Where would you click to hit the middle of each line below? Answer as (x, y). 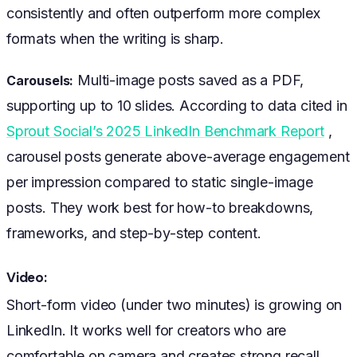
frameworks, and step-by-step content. (134, 233)
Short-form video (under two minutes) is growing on (175, 304)
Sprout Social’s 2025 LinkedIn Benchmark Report (165, 131)
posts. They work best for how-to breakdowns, (160, 207)
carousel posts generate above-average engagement (178, 156)
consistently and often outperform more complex (163, 13)
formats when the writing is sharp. (116, 38)
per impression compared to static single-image (160, 182)
